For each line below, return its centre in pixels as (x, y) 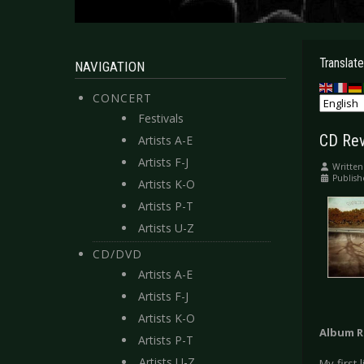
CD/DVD (117, 254)
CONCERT (122, 98)
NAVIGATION (110, 67)
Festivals (161, 118)
